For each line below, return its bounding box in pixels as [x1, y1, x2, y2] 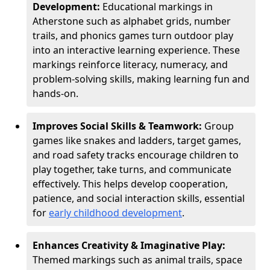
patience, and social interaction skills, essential [33, 192, 245, 205]
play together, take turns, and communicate [33, 163, 231, 176]
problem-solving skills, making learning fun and [33, 72, 250, 86]
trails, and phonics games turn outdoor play [33, 29, 233, 42]
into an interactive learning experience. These [33, 43, 240, 57]
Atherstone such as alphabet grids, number [33, 14, 231, 28]
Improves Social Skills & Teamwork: [33, 119, 204, 133]
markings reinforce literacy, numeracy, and [33, 58, 228, 71]
